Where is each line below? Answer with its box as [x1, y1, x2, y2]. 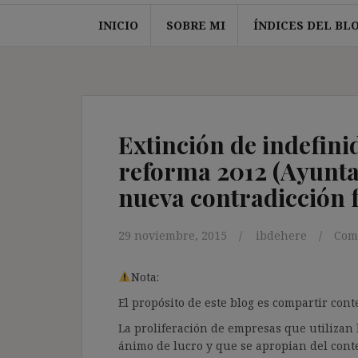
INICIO [97, 17, 138, 33]
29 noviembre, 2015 [118, 227, 227, 243]
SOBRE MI [165, 17, 225, 33]
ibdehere [256, 227, 307, 243]
